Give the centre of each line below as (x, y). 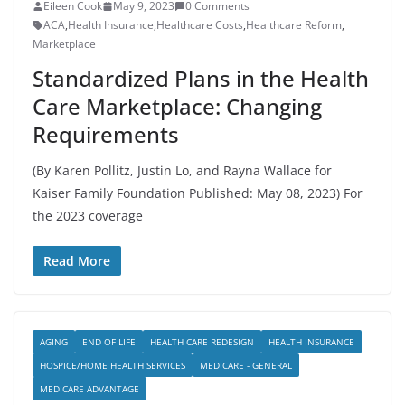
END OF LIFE (109, 342)
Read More (77, 261)
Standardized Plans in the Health (201, 78)
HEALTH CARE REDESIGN (202, 342)
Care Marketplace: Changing (177, 106)
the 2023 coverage (88, 216)
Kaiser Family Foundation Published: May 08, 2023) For (198, 193)
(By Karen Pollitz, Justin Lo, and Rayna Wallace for (182, 170)
